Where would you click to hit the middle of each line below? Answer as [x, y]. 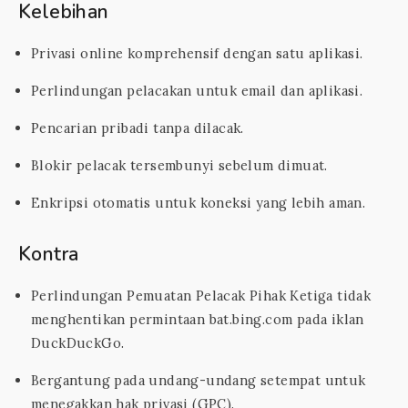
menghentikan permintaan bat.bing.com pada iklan [198, 319]
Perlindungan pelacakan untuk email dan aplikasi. [197, 91]
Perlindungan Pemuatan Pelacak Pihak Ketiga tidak [201, 296]
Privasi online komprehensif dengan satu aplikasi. [197, 53]
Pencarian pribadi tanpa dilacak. [138, 128]
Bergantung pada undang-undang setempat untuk [199, 380]
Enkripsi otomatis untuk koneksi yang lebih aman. [199, 203]
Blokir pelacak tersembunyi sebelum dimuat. [179, 165]
